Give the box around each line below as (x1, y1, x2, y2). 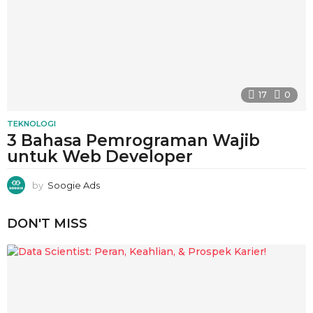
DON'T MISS (7, 215, 87, 231)
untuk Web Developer (7, 147, 193, 167)
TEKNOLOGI (7, 119, 56, 129)
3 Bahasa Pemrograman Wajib (7, 131, 260, 151)
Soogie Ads (48, 180, 100, 191)
